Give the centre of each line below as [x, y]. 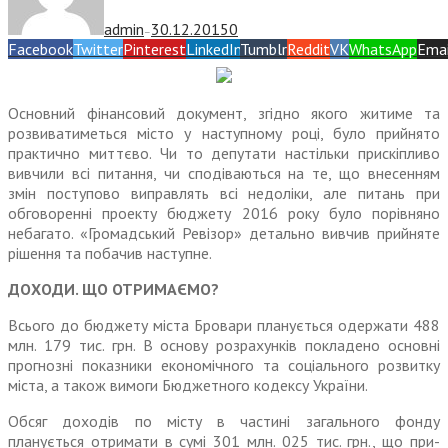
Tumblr [263, 49]
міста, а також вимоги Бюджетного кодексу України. [188, 385]
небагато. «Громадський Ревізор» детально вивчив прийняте [224, 233]
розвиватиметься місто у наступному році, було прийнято [224, 133]
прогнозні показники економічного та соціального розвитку [224, 365]
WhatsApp [383, 49]
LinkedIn [213, 49]
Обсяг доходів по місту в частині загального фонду [224, 421]
